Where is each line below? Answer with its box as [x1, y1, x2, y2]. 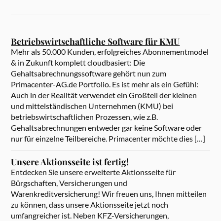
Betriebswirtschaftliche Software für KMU [11, 36, 180, 47]
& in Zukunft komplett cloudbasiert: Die [11, 58, 146, 68]
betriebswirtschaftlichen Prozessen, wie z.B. [11, 112, 158, 122]
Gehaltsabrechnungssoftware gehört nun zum [11, 69, 167, 78]
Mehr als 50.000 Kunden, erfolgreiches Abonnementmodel [11, 47, 209, 57]
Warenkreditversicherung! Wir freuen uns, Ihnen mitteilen [11, 189, 207, 199]
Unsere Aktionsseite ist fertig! [11, 156, 129, 168]
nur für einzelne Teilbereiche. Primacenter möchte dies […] [11, 134, 206, 144]
